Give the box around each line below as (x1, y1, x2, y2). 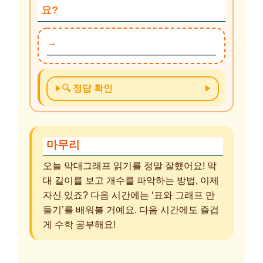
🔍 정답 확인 (61, 83, 113, 94)
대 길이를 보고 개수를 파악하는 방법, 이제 (43, 174, 219, 186)
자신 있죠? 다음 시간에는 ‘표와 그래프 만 (43, 189, 215, 200)
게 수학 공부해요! (43, 218, 116, 230)
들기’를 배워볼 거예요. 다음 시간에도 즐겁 (43, 204, 219, 215)
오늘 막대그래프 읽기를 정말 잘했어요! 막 (43, 160, 217, 171)
